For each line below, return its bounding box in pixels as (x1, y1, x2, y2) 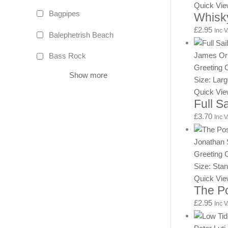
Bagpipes (49, 9, 80, 18)
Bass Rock (49, 51, 86, 61)
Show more (69, 71, 107, 80)
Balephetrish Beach (49, 30, 113, 39)
